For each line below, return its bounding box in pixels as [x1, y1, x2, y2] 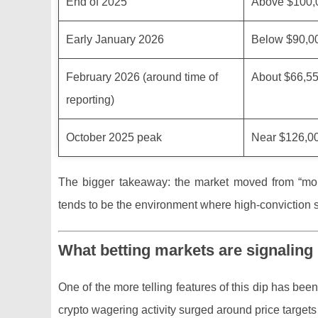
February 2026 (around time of [66, 71, 218, 83]
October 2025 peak [66, 131, 162, 143]
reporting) [66, 94, 114, 106]
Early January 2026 [66, 33, 164, 45]
